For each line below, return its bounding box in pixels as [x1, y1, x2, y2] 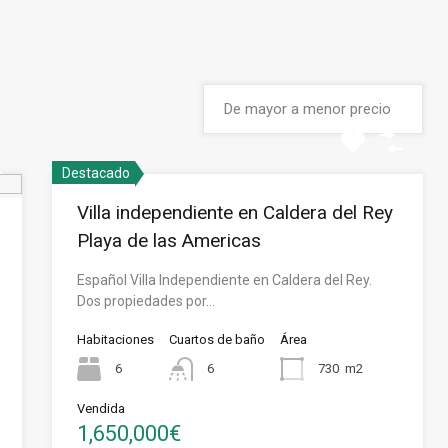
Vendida [77, 401, 126, 416]
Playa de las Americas [77, 229, 262, 252]
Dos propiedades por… [77, 293, 216, 309]
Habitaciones [77, 332, 155, 347]
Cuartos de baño [169, 332, 266, 347]
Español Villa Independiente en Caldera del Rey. [77, 272, 373, 288]
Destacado [62, 165, 131, 181]
